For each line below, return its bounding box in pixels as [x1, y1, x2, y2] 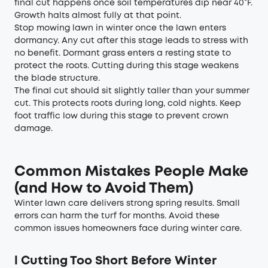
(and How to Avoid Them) [14, 182, 193, 195]
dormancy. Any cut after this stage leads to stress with [14, 37, 248, 44]
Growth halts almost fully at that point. [14, 12, 181, 19]
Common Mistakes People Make [14, 166, 248, 178]
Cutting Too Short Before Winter [21, 255, 216, 267]
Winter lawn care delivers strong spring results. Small [14, 200, 240, 207]
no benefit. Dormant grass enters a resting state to [14, 50, 231, 57]
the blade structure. [14, 75, 100, 82]
